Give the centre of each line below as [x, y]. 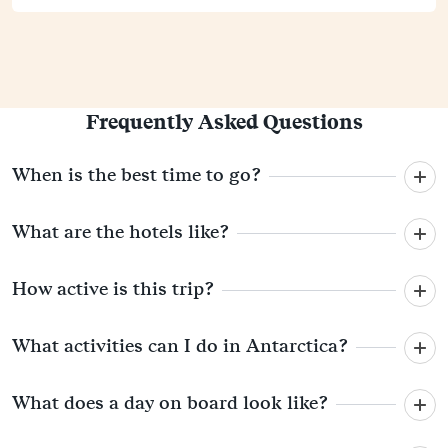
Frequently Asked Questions [224, 122]
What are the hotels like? [120, 232]
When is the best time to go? [136, 175]
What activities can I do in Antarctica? [180, 346]
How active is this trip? [113, 289]
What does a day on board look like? [170, 403]
